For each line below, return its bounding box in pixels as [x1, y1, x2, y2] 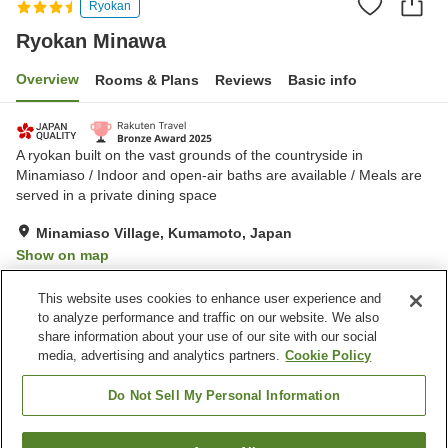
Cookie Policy [285, 348, 372, 363]
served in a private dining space [16, 186, 217, 203]
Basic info [288, 71, 357, 88]
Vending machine [36, 384, 145, 401]
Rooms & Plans [95, 71, 199, 88]
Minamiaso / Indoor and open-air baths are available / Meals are [16, 166, 422, 183]
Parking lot [34, 364, 101, 381]
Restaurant [234, 364, 304, 381]
